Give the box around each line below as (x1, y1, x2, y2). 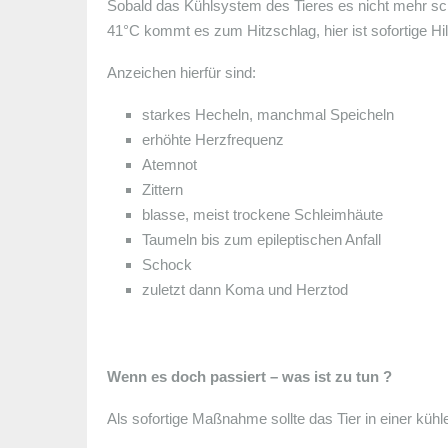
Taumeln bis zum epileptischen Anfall (142, 230, 381, 248)
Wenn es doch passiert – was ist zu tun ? (107, 367, 392, 385)
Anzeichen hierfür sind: (107, 63, 256, 81)
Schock (142, 255, 192, 273)
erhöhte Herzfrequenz (142, 130, 284, 148)
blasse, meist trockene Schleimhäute (142, 205, 383, 223)
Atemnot (142, 155, 197, 173)
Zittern (142, 180, 183, 198)
